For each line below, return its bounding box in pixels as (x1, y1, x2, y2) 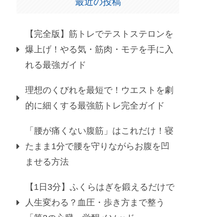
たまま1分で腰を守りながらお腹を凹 (25, 141, 170, 152)
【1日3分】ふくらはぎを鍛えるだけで (25, 182, 174, 192)
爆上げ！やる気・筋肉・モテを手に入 (25, 45, 173, 55)
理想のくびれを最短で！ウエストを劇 (25, 85, 173, 95)
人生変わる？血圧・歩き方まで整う (25, 198, 165, 208)
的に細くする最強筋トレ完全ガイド (25, 101, 165, 111)
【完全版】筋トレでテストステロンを (25, 29, 173, 39)
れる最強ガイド (25, 60, 86, 70)
